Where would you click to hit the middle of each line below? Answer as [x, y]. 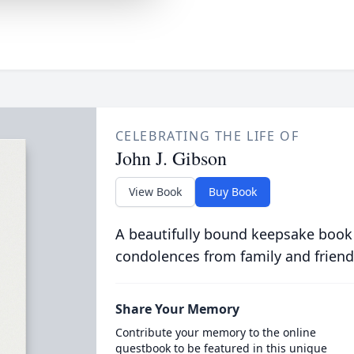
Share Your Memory [177, 309]
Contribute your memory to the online [215, 332]
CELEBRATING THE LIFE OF [207, 136]
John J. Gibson [171, 158]
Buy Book [232, 192]
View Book [155, 192]
